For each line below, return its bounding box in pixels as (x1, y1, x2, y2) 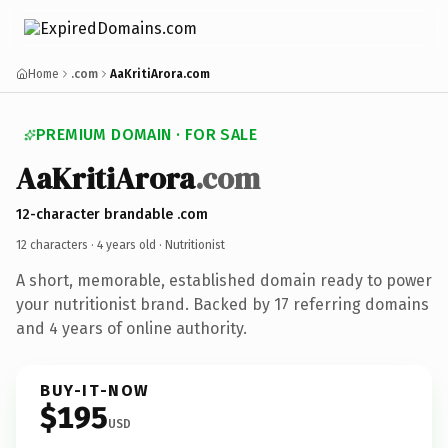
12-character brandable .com (16, 205, 208, 223)
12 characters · (16, 237, 97, 252)
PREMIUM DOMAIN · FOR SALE (36, 125, 257, 144)
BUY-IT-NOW (40, 380, 150, 400)
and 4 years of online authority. (16, 318, 247, 338)
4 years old (97, 237, 156, 252)
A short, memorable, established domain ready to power (16, 270, 432, 290)
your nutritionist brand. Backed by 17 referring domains (16, 294, 429, 314)
